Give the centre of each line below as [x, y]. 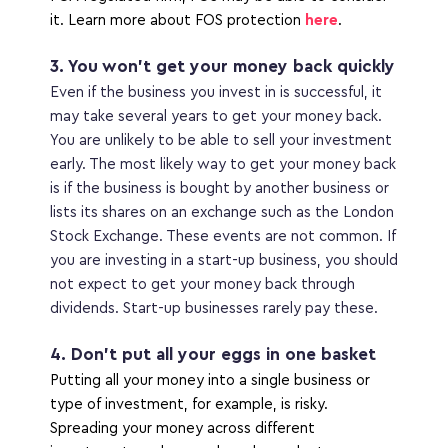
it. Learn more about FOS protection [177, 20]
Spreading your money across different [182, 428]
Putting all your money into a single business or [210, 380]
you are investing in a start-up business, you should [224, 260]
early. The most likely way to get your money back [223, 164]
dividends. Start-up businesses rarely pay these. [216, 308]
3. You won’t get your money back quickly [222, 66]
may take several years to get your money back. [216, 116]
